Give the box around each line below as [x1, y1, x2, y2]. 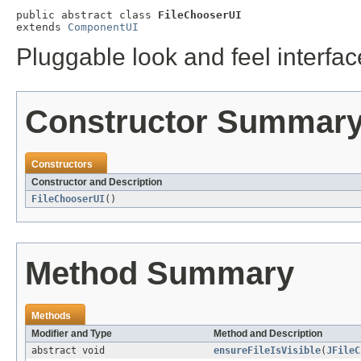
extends [16, 21, 68, 34]
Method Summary [25, 255, 294, 292]
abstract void [31, 345, 105, 357]
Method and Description [214, 328, 322, 340]
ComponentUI [68, 21, 139, 34]
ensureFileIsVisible [214, 345, 321, 357]
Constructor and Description [31, 176, 162, 189]
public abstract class [16, 9, 158, 22]
